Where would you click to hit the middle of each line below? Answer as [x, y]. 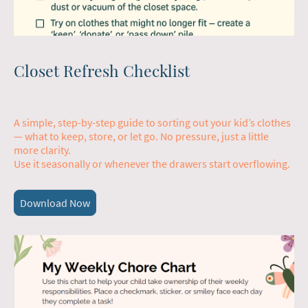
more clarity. [42, 150]
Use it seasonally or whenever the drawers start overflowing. [152, 164]
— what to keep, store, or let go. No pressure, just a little [141, 136]
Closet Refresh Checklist [102, 70]
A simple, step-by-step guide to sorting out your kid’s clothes [152, 123]
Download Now [55, 203]
